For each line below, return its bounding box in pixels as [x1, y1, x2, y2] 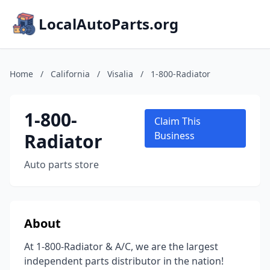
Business [154, 129, 195, 142]
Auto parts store [24, 158, 99, 171]
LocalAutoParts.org [39, 14, 178, 34]
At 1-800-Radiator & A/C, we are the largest [24, 240, 218, 253]
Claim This [154, 115, 201, 128]
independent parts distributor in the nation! [24, 254, 224, 268]
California [51, 68, 90, 80]
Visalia [107, 68, 133, 80]
